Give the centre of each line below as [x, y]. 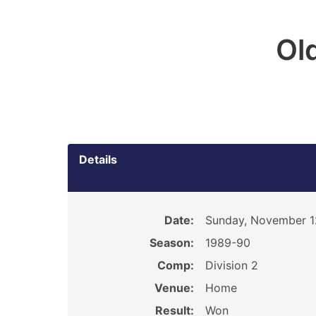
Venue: [174, 288]
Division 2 [231, 265]
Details [98, 159]
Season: [171, 243]
